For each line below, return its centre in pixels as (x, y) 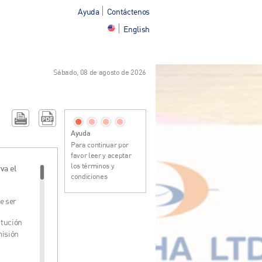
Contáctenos (128, 11)
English (137, 29)
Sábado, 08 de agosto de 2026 (99, 72)
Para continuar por (100, 144)
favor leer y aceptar (101, 155)
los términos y (93, 166)
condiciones (89, 176)
